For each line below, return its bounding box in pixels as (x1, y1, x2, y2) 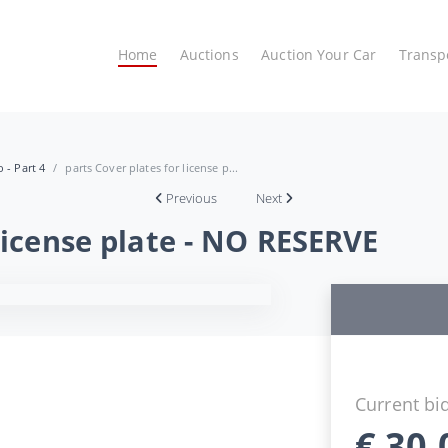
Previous (166, 188, 218, 207)
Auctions (179, 45, 239, 65)
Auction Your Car (261, 45, 377, 65)
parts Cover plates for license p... (65, 159, 239, 175)
